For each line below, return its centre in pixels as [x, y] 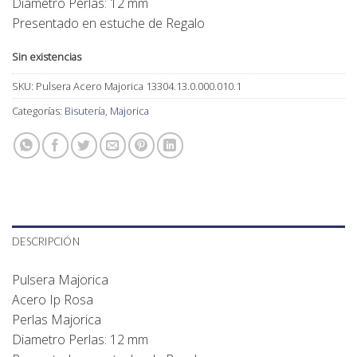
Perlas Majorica [57, 319]
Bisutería [85, 110]
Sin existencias [47, 56]
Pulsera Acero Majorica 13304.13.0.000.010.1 [139, 86]
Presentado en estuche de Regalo [108, 23]
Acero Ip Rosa [53, 299]
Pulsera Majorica [60, 279]
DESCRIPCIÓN [46, 241]
